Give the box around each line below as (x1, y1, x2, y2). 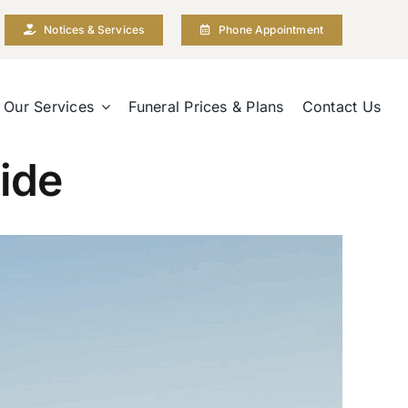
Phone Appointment (218, 22, 324, 36)
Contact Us (301, 97, 382, 116)
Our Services (4, 97, 95, 116)
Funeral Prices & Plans (128, 97, 284, 116)
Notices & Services (44, 22, 145, 36)
